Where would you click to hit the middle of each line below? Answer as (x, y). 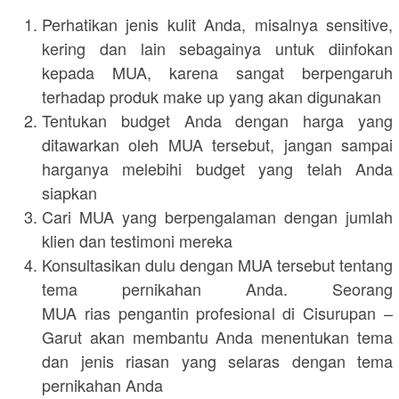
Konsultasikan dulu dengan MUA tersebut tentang (217, 264)
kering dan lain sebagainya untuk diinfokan (217, 48)
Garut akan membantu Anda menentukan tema (217, 336)
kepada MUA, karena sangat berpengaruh (217, 72)
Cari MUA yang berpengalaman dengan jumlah (217, 216)
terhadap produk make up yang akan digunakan (212, 96)
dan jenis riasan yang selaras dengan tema (217, 360)
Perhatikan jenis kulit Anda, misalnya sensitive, (217, 24)
